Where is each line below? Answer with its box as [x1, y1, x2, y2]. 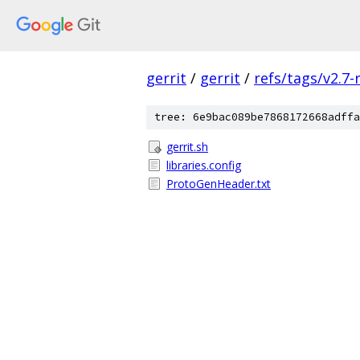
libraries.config [166, 157, 241, 173]
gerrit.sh [166, 139, 208, 154]
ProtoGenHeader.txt [166, 176, 271, 191]
